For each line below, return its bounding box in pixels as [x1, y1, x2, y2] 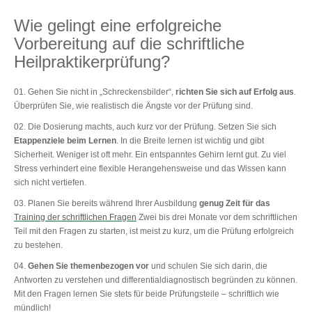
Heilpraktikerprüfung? [14, 52, 170, 71]
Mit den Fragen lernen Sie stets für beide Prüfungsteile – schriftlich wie [14, 288, 279, 299]
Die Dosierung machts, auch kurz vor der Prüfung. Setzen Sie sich [28, 121, 276, 132]
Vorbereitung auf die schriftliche [14, 33, 244, 53]
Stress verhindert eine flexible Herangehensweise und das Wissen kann [14, 163, 286, 173]
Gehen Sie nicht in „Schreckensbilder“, [28, 86, 175, 97]
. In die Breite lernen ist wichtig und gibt [116, 135, 264, 146]
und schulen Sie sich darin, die [149, 260, 267, 271]
